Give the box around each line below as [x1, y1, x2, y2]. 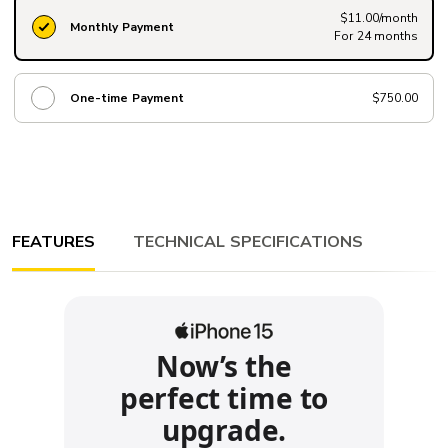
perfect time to [119, 379, 329, 418]
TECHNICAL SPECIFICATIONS [133, 231, 363, 254]
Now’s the [156, 347, 292, 386]
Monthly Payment [70, 19, 174, 35]
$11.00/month [340, 10, 418, 26]
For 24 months [334, 28, 418, 44]
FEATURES [12, 231, 95, 254]
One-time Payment [70, 90, 184, 106]
